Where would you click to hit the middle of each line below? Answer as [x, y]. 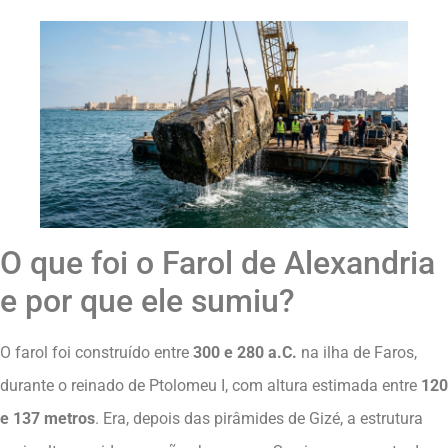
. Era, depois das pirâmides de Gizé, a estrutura [259, 419]
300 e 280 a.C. [245, 353]
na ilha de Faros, [357, 353]
